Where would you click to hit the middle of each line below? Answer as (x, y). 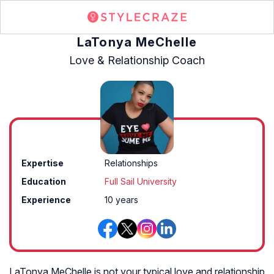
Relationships (131, 163)
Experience (46, 200)
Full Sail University (141, 181)
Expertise (43, 163)
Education (44, 181)
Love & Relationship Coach (137, 60)
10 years (122, 200)
